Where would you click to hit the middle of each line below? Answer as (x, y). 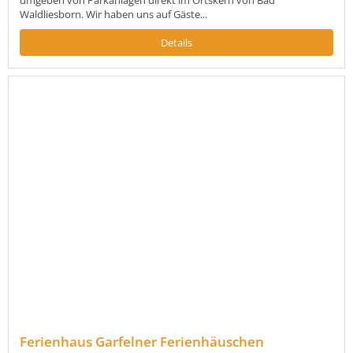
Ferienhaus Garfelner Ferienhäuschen (142, 342)
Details (176, 42)
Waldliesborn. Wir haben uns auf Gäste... (113, 14)
